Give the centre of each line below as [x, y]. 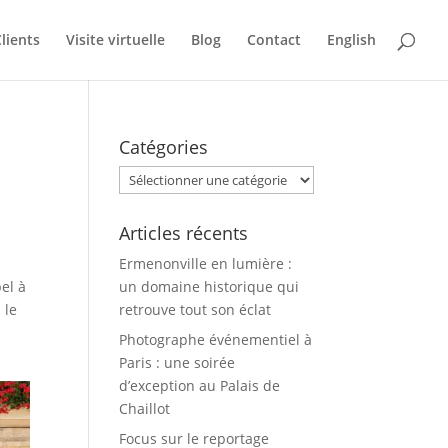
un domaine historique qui [209, 286]
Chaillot [145, 408]
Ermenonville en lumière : [206, 263]
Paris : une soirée [177, 362]
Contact [274, 39]
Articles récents [184, 233]
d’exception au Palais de [200, 385]
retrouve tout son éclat [195, 309]
